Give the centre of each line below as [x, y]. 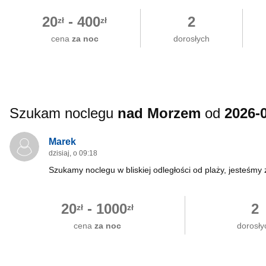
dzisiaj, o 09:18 [73, 153]
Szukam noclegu [64, 113]
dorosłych [191, 39]
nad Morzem [159, 113]
